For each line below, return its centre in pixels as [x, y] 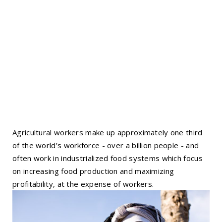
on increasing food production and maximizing [93, 171]
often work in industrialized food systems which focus [108, 158]
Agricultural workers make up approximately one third [108, 132]
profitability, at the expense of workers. [83, 184]
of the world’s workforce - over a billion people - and [106, 145]
